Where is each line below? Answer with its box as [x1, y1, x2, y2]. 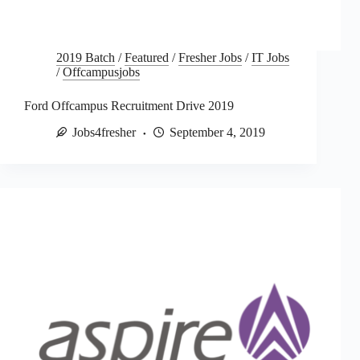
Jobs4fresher [72, 125, 136, 140]
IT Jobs [252, 51, 289, 65]
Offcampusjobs [63, 65, 140, 80]
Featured [125, 51, 169, 65]
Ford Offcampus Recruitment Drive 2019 [24, 99, 234, 113]
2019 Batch [56, 51, 115, 65]
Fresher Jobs [178, 51, 242, 65]
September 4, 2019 [170, 125, 265, 140]
